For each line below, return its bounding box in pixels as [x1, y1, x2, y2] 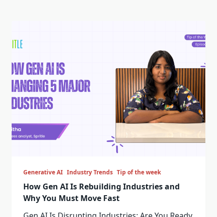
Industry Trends [67, 168, 113, 176]
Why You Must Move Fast [23, 193, 120, 203]
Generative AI [23, 168, 63, 176]
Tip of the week [117, 168, 161, 176]
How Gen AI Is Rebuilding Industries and [23, 181, 180, 192]
